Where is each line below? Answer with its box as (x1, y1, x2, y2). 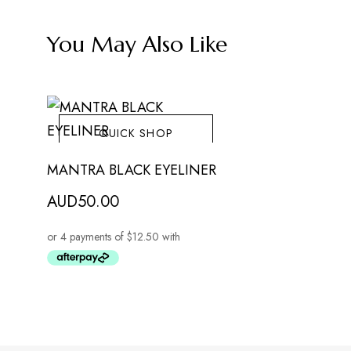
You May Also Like (47, 31, 227, 58)
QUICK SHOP (99, 125, 173, 141)
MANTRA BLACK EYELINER (47, 160, 216, 180)
